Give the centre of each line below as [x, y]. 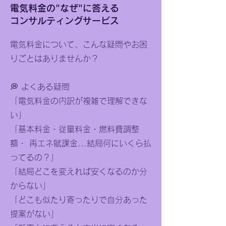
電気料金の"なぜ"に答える [65, 8]
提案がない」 [34, 214]
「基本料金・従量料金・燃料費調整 [75, 129]
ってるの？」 [34, 157]
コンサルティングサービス [65, 21]
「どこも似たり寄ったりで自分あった [79, 200]
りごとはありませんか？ [54, 59]
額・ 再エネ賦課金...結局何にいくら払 [81, 143]
